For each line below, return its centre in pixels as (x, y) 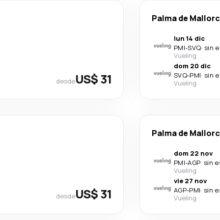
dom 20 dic (192, 66)
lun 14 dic (189, 38)
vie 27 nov (190, 181)
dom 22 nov (193, 153)
